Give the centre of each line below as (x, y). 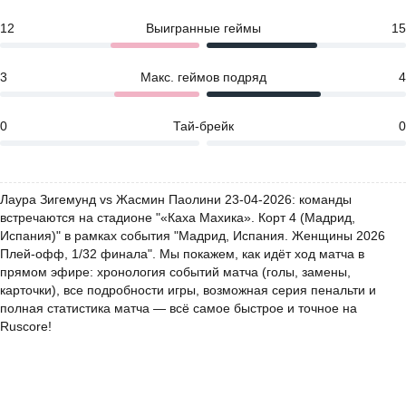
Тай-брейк (203, 126)
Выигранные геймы (203, 28)
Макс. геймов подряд (203, 77)
